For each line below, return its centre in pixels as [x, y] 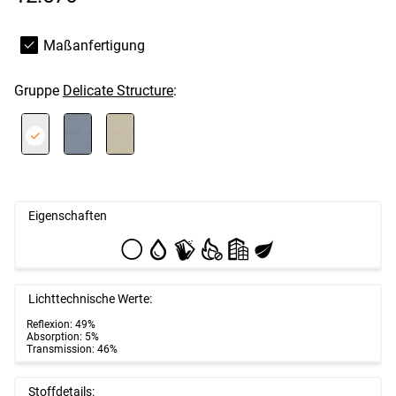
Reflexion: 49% [61, 324]
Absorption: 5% [63, 336]
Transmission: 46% [72, 349]
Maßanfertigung [95, 45]
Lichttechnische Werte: [91, 299]
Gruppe [38, 91]
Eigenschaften [68, 217]
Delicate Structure [118, 91]
